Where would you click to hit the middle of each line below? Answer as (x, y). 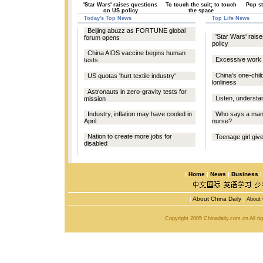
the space (201, 11)
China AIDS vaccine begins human (136, 53)
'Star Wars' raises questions (120, 5)
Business (245, 174)
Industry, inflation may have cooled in (140, 114)
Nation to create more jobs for (130, 136)
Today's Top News (108, 18)
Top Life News (231, 18)
